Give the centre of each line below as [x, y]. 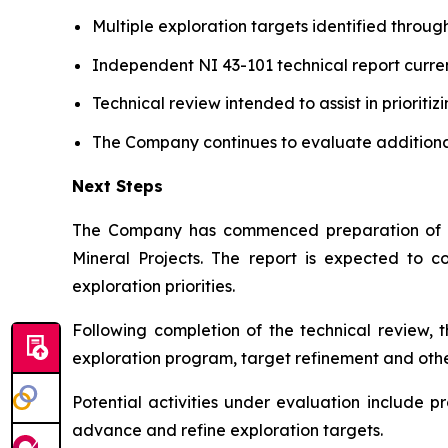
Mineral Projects [136, 257]
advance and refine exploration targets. [227, 429]
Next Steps [117, 185]
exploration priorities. [153, 285]
